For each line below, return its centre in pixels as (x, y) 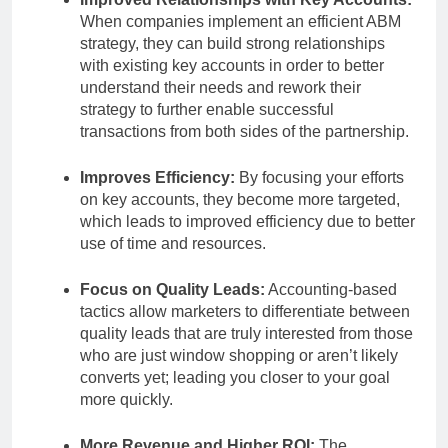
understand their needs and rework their (220, 88)
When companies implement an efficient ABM (240, 22)
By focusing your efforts (319, 178)
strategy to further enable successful (207, 110)
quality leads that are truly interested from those (246, 334)
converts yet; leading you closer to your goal (235, 378)
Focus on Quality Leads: (172, 290)
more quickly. (126, 400)
